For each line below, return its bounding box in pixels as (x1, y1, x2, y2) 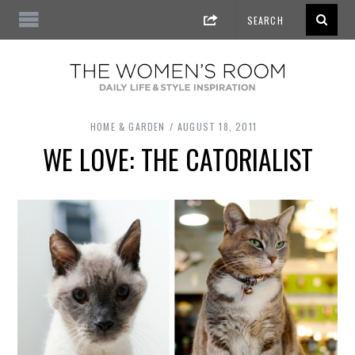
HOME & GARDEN (90, 120, 166, 134)
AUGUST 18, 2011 (177, 120, 257, 134)
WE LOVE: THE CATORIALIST (42, 139, 313, 180)
